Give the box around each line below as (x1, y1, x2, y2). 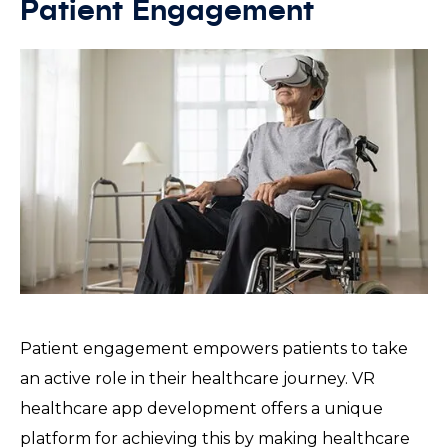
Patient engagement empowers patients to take (20, 338, 408, 358)
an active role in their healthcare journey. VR (20, 368, 375, 388)
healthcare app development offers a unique (20, 398, 383, 418)
